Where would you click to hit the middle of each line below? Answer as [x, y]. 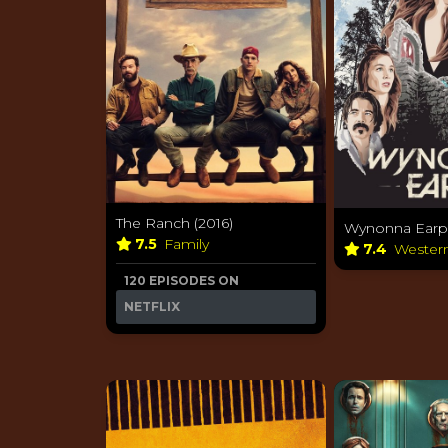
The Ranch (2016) [174, 222]
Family [188, 243]
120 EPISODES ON [181, 280]
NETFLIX [152, 306]
